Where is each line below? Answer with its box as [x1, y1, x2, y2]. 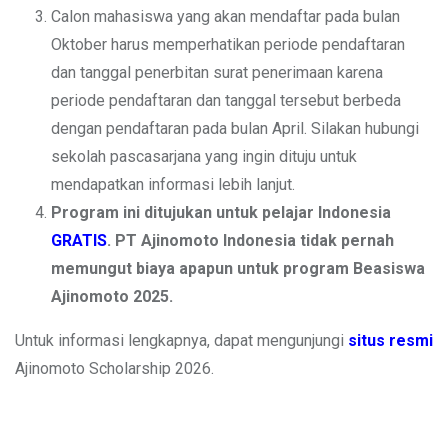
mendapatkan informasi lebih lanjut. [51, 174, 295, 194]
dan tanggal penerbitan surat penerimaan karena [51, 62, 383, 82]
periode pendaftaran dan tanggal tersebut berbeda [51, 90, 401, 110]
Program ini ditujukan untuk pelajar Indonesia [51, 202, 391, 222]
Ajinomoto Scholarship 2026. [15, 358, 214, 378]
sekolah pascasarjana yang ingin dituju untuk [51, 146, 357, 166]
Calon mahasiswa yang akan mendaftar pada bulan [51, 6, 400, 26]
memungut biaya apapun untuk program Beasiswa [51, 258, 425, 278]
